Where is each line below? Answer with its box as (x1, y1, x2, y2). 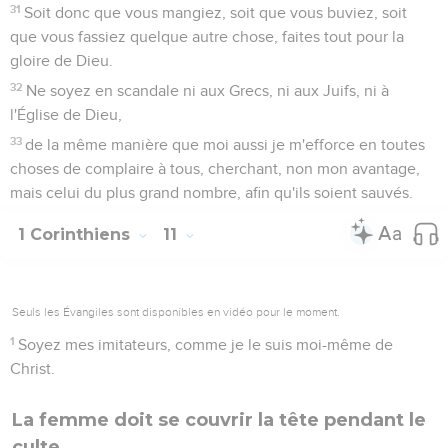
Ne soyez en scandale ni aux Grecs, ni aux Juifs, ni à (26, 82, 390, 99)
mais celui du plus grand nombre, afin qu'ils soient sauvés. (10, 184, 413, 201)
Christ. (10, 360, 55, 377)
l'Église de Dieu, (10, 106, 122, 123)
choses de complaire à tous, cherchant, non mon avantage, (10, 160, 420, 177)
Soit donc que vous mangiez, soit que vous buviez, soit (24, 4, 408, 21)
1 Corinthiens (18, 224, 135, 244)
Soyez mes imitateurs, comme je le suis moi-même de (18, 336, 394, 353)
